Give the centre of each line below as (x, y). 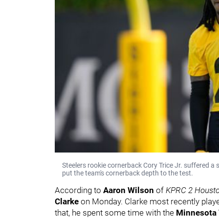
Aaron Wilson (130, 190)
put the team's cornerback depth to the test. (128, 173)
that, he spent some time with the (115, 212)
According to (79, 190)
